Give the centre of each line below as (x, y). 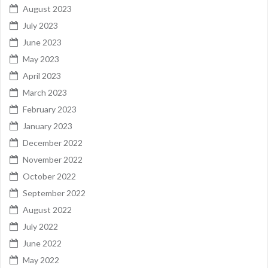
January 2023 (48, 126)
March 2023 (45, 92)
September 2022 (54, 193)
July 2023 (40, 25)
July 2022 (40, 226)
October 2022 (49, 176)
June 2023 (42, 42)
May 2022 (41, 260)
